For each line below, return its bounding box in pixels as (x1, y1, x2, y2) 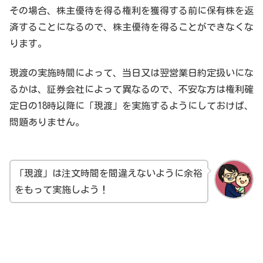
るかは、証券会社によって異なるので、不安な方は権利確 (9, 84, 254, 94)
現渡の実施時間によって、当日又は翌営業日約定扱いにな (9, 68, 254, 77)
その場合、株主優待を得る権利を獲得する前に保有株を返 (9, 5, 254, 15)
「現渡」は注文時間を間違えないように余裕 (15, 168, 203, 178)
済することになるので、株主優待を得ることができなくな (9, 22, 254, 32)
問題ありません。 (9, 117, 85, 127)
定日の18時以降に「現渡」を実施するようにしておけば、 (9, 100, 254, 110)
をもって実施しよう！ (15, 185, 109, 195)
